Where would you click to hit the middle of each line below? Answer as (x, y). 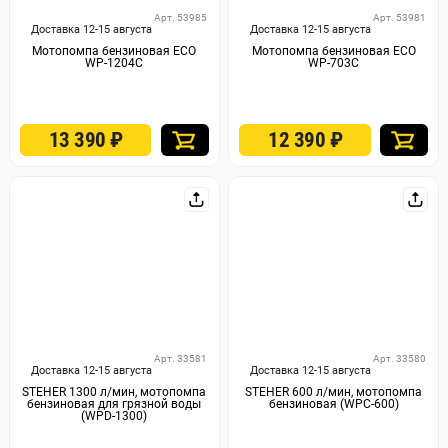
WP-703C (334, 63)
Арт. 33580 (400, 358)
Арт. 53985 (180, 18)
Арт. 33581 (180, 358)
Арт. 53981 (400, 18)
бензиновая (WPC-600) (333, 403)
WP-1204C (114, 63)
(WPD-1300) (114, 415)
